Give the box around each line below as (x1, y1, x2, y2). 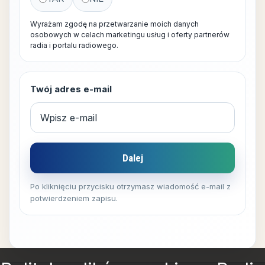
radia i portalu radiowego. (30, 41, 118, 50)
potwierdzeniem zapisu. (30, 193, 118, 203)
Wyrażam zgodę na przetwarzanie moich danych (30, 20, 199, 29)
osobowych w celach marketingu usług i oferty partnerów (30, 30, 230, 40)
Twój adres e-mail (30, 83, 112, 95)
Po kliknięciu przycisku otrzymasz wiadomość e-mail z (30, 182, 231, 192)
